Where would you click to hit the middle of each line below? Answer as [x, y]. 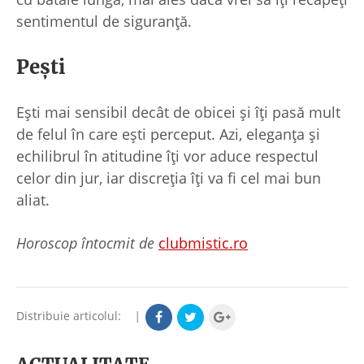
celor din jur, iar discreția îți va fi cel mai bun [169, 178]
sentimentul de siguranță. [104, 21]
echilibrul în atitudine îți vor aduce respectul [167, 156]
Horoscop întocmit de [85, 243]
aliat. [33, 199]
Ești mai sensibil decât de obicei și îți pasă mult [178, 112]
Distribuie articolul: [74, 316]
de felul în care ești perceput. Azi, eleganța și [168, 134]
